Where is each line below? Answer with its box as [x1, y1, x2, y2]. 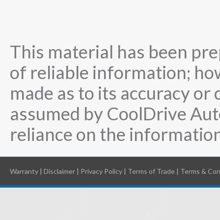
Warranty [10, 167, 38, 175]
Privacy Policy [81, 167, 122, 175]
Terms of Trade [128, 167, 175, 175]
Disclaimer [44, 167, 75, 175]
